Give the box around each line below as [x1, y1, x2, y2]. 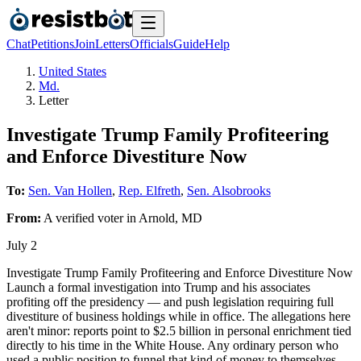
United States [39, 64, 106, 78]
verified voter [56, 210, 123, 225]
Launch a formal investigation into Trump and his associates [6, 280, 310, 294]
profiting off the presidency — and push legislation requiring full [6, 294, 334, 309]
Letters [95, 37, 130, 51]
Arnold [139, 210, 175, 225]
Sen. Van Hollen [28, 183, 112, 197]
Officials [130, 37, 173, 51]
